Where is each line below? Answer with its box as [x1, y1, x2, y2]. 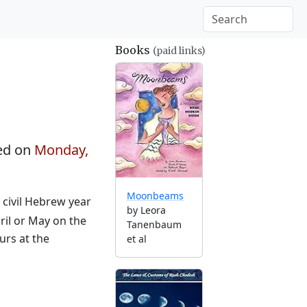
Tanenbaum [127, 217, 182, 231]
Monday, [34, 140, 88, 159]
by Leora [127, 203, 166, 217]
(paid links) [153, 45, 206, 57]
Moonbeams [127, 188, 184, 202]
